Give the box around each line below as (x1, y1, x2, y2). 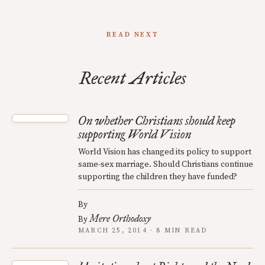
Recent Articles (79, 67, 186, 89)
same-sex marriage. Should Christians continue (78, 159, 253, 170)
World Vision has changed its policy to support (78, 147, 251, 158)
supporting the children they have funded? (78, 172, 237, 183)
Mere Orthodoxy (89, 213, 151, 225)
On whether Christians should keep (78, 114, 235, 128)
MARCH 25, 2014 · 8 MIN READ (78, 227, 208, 235)
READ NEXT (106, 30, 159, 40)
